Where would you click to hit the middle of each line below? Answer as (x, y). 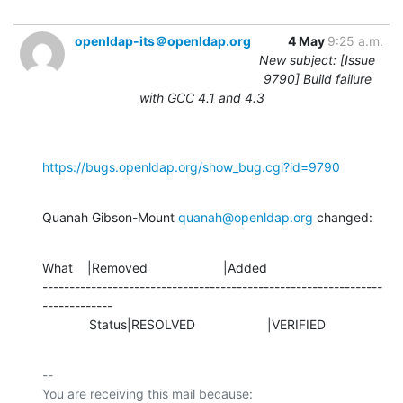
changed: (343, 217)
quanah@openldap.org (246, 217)
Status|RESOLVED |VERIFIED (207, 324)
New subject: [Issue (317, 59)
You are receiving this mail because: (148, 393)
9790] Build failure (317, 78)
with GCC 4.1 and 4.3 (201, 97)
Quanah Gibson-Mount (110, 217)
